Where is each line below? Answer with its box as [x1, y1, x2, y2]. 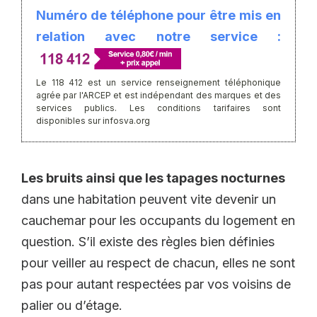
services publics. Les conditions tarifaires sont [36, 103, 281, 114]
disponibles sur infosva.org [36, 115, 150, 127]
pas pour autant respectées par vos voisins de [21, 277, 291, 292]
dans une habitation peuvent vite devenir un [21, 192, 276, 207]
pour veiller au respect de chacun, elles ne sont [21, 255, 295, 271]
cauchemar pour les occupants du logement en [21, 213, 295, 229]
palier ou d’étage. [21, 298, 122, 313]
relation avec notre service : [36, 29, 281, 44]
